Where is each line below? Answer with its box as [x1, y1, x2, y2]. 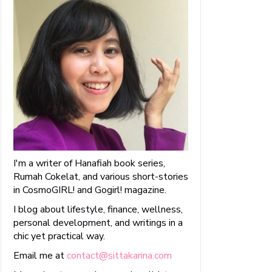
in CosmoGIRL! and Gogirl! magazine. [13, 183, 166, 197]
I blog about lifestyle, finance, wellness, [13, 203, 183, 216]
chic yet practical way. [13, 229, 105, 243]
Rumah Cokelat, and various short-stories [13, 170, 188, 183]
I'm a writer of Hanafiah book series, [13, 157, 165, 170]
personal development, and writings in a [13, 216, 183, 229]
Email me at [13, 249, 67, 262]
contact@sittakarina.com [67, 249, 172, 262]
